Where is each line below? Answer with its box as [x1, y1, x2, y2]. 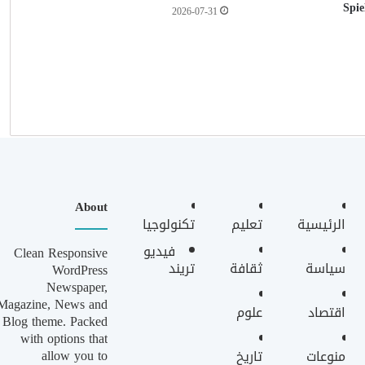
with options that [20, 326, 108, 351]
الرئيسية [297, 212, 346, 237]
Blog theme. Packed [2, 309, 108, 334]
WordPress [52, 257, 108, 283]
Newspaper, [46, 275, 108, 300]
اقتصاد [308, 300, 346, 325]
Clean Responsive [14, 240, 108, 266]
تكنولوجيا [143, 212, 196, 237]
